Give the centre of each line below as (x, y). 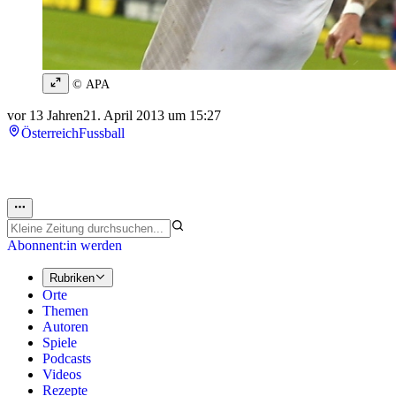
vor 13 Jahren (45, 116)
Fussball (102, 133)
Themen (65, 311)
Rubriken (72, 278)
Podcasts (67, 359)
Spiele (60, 343)
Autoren (65, 327)
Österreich (50, 133)
